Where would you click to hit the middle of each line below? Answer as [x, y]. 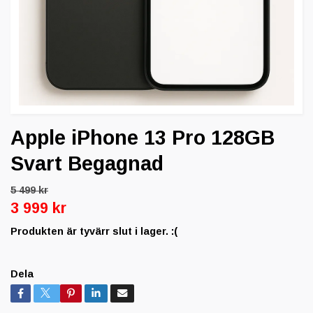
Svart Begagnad [87, 164]
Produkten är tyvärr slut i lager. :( [94, 232]
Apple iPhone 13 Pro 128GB [143, 138]
